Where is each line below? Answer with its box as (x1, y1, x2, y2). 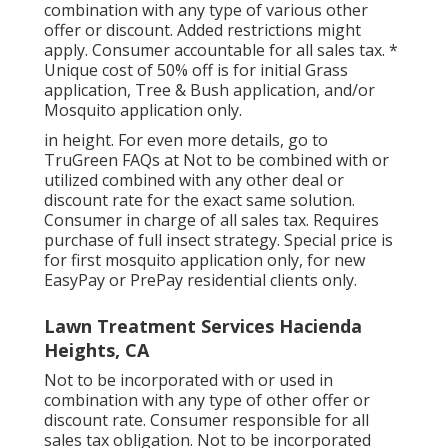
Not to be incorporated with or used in (44, 369, 333, 392)
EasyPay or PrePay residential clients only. (44, 269, 357, 292)
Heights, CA (44, 338, 149, 363)
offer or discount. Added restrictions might (44, 19, 361, 42)
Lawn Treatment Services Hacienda (44, 314, 362, 339)
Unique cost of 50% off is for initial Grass (44, 59, 348, 82)
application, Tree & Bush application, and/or (44, 79, 375, 102)
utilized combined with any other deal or (44, 169, 344, 192)
